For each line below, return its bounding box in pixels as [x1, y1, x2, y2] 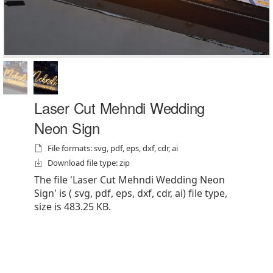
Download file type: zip [48, 157, 130, 168]
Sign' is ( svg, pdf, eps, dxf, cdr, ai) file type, [34, 186, 227, 200]
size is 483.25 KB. [34, 200, 111, 213]
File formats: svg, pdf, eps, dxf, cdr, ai [48, 143, 178, 154]
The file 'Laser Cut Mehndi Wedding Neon [34, 173, 225, 186]
